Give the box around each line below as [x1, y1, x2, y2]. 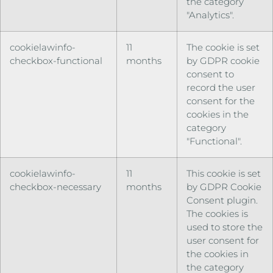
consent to [186, 68, 234, 80]
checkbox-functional [10, 55, 102, 67]
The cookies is [186, 208, 248, 220]
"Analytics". [186, 9, 234, 21]
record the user [186, 82, 255, 94]
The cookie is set [186, 41, 260, 54]
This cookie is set [186, 168, 261, 180]
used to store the [186, 221, 263, 233]
